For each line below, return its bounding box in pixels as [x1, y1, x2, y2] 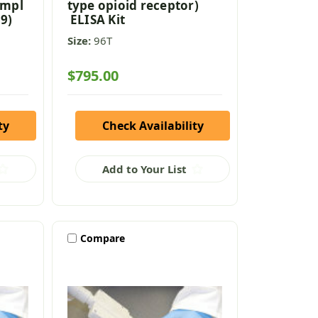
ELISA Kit [67, 11, 126, 28]
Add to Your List [102, 161, 187, 176]
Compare [79, 231, 125, 245]
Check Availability [102, 117, 204, 133]
